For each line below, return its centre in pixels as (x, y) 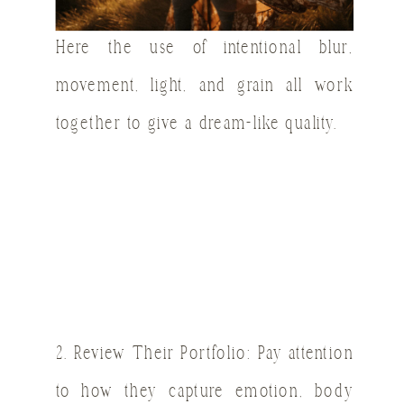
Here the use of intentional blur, (205, 50)
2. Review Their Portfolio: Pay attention (205, 355)
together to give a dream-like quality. (197, 125)
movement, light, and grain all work (205, 87)
